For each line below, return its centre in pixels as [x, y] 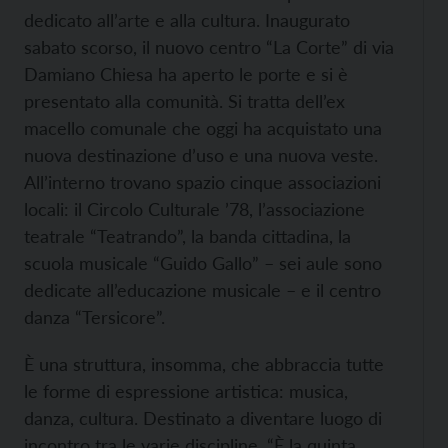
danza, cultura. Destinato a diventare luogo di [203, 418]
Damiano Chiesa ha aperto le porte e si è [186, 74]
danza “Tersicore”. [94, 317]
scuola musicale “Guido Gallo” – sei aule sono [203, 263]
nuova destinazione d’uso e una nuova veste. [201, 155]
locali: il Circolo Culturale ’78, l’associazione [194, 209]
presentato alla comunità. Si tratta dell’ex [184, 101]
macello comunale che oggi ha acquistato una [203, 128]
